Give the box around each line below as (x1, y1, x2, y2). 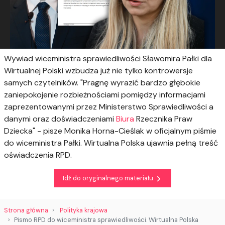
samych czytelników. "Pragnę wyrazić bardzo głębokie (4, 77, 200, 88)
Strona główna (4, 206, 48, 214)
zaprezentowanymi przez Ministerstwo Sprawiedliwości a (4, 101, 213, 112)
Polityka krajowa (60, 206, 107, 214)
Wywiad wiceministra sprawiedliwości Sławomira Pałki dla (4, 53, 212, 64)
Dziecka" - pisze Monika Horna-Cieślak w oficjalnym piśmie (4, 125, 216, 136)
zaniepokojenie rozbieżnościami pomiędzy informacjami (4, 89, 205, 100)
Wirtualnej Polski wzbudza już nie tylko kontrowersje (4, 65, 193, 76)
